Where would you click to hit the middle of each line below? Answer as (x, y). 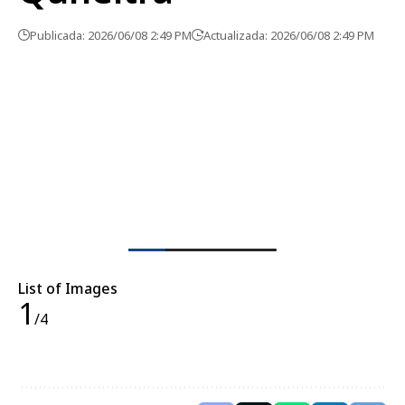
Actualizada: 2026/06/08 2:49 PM (289, 35)
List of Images (68, 288)
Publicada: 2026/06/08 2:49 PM (111, 35)
